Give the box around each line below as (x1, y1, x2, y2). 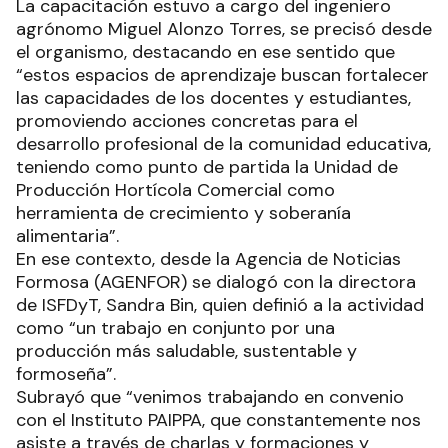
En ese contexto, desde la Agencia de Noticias (16, 247, 401, 272)
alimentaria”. (16, 224, 124, 249)
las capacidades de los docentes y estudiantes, (16, 86, 411, 111)
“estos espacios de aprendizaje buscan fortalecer (16, 63, 429, 88)
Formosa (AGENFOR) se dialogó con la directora (16, 270, 416, 295)
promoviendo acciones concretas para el (16, 109, 358, 134)
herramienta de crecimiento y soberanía (16, 201, 351, 226)
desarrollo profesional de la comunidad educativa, (16, 132, 431, 157)
